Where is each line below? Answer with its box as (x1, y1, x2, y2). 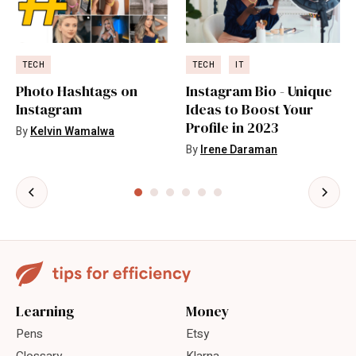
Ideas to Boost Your (186, 99, 313, 119)
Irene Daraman (200, 141, 277, 158)
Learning (16, 301, 74, 321)
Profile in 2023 (186, 117, 278, 137)
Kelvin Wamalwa (30, 122, 114, 140)
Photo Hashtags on (16, 80, 137, 101)
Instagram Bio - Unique (186, 80, 332, 101)
